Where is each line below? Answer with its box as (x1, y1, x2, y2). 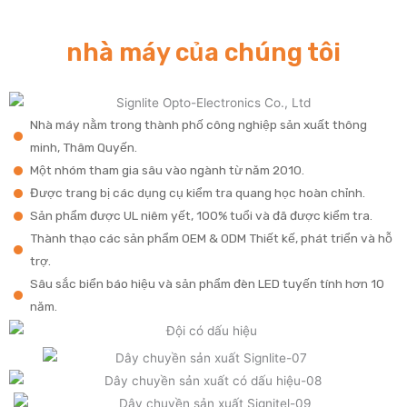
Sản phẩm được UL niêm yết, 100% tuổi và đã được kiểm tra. (29, 208, 372, 223)
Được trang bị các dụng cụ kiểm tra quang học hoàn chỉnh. (29, 185, 365, 201)
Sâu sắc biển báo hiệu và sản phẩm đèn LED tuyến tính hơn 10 (29, 276, 384, 292)
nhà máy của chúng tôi (66, 37, 341, 68)
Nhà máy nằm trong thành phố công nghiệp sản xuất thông (29, 117, 367, 133)
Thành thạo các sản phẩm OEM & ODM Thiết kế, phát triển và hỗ (29, 231, 392, 246)
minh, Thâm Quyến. (29, 140, 137, 155)
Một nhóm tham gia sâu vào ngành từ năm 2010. (29, 163, 304, 178)
